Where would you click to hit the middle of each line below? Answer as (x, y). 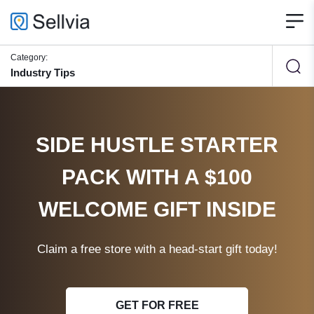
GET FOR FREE (157, 305)
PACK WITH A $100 (157, 177)
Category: (29, 57)
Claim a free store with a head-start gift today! (157, 249)
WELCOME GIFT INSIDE (157, 209)
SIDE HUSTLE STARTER (157, 145)
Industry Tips (43, 73)
